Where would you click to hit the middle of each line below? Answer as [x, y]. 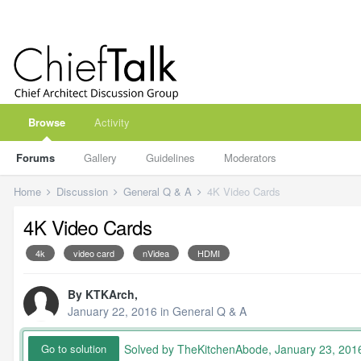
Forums [35, 158]
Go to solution [74, 349]
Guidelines [170, 158]
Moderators [250, 158]
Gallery [100, 158]
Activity [112, 122]
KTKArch [110, 295]
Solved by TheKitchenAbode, [199, 349]
